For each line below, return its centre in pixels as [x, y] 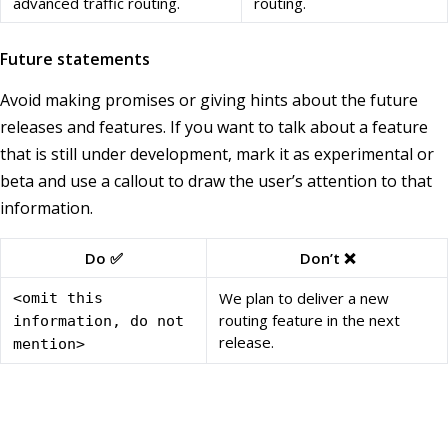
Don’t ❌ [327, 258]
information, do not [98, 321]
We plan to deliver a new [304, 298]
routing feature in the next [309, 320]
